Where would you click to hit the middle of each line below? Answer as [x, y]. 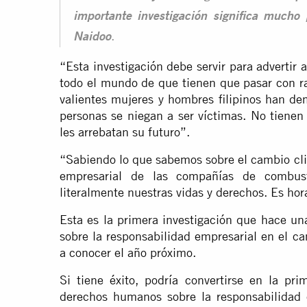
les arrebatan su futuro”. [125, 132]
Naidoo [92, 38]
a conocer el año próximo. [128, 253]
